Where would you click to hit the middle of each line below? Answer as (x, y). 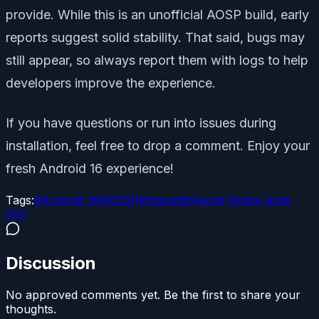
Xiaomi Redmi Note (240, 200)
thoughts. (31, 309)
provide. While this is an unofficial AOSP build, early (157, 14)
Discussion (51, 263)
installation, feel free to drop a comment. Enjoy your (158, 145)
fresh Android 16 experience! (90, 168)
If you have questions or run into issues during (141, 122)
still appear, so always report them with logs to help (157, 60)
